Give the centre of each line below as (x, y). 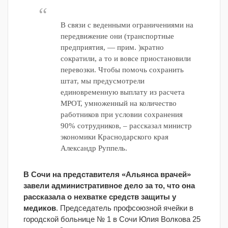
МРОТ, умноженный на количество (118, 103)
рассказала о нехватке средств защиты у (100, 197)
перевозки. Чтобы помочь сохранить (122, 70)
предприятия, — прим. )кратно (112, 47)
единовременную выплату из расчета (122, 92)
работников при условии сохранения (121, 115)
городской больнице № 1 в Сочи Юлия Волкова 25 (112, 219)
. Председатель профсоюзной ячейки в (125, 208)
